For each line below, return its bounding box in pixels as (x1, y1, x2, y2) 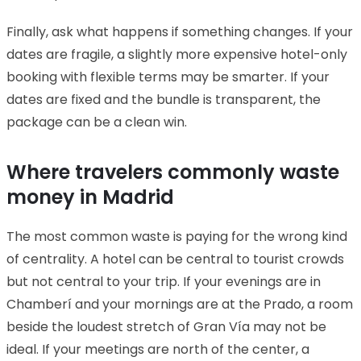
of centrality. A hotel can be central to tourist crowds (6, 249, 344, 268)
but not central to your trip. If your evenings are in (6, 272, 321, 291)
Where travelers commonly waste (6, 158, 339, 185)
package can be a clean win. (6, 112, 187, 131)
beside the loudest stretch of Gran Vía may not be (6, 317, 326, 336)
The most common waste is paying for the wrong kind (6, 226, 347, 246)
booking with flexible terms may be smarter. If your (6, 67, 330, 86)
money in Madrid (6, 183, 174, 210)
